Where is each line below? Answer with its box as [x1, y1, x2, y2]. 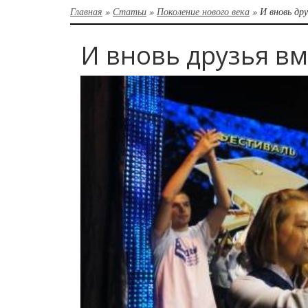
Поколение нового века [157, 4, 250, 18]
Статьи [113, 4, 146, 18]
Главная [70, 4, 102, 18]
